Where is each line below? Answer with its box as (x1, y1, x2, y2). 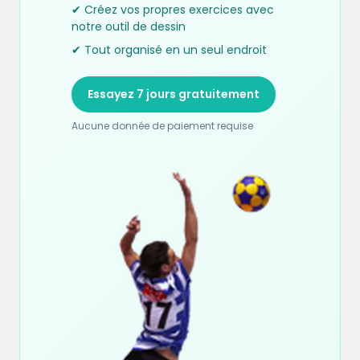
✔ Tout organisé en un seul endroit (72, 42, 267, 58)
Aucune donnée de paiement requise (72, 119, 253, 133)
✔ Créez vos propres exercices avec (72, 2, 274, 18)
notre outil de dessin (72, 18, 186, 35)
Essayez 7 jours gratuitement (88, 86, 260, 102)
